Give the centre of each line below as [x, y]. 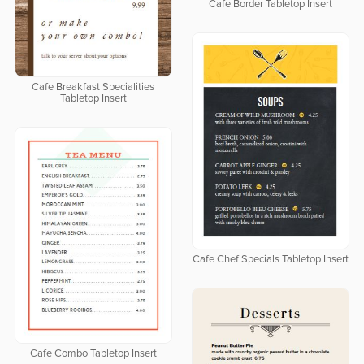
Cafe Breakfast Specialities [93, 88]
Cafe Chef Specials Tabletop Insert [270, 260]
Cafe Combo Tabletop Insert [93, 354]
